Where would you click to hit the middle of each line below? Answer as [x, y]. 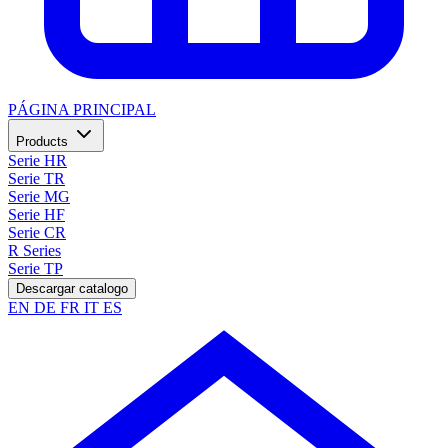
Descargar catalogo [72, 288]
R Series [34, 250]
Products [44, 141]
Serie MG [39, 196]
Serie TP [35, 268]
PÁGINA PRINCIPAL [82, 109]
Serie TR [36, 178]
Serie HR [37, 160]
